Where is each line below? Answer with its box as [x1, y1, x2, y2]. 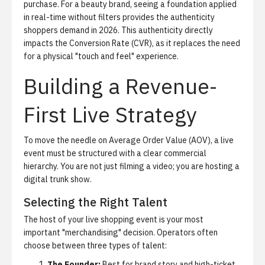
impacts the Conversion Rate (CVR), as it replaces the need [24, 38, 240, 49]
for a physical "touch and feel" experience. [24, 51, 179, 62]
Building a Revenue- [24, 72, 217, 100]
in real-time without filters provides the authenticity [24, 12, 215, 22]
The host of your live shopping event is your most [24, 214, 203, 225]
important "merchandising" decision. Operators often [24, 227, 218, 238]
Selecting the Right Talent [24, 194, 167, 210]
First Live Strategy [24, 101, 197, 128]
